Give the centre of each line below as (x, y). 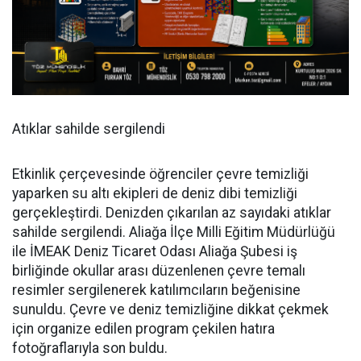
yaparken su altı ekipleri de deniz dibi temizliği (155, 194)
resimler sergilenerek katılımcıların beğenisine (156, 290)
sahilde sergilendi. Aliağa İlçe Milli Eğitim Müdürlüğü (174, 232)
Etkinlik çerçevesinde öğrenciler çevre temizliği (160, 174)
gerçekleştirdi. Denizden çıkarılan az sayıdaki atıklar (172, 213)
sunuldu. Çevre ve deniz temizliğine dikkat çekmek (170, 310)
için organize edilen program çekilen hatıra (143, 329)
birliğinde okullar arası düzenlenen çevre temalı (159, 271)
